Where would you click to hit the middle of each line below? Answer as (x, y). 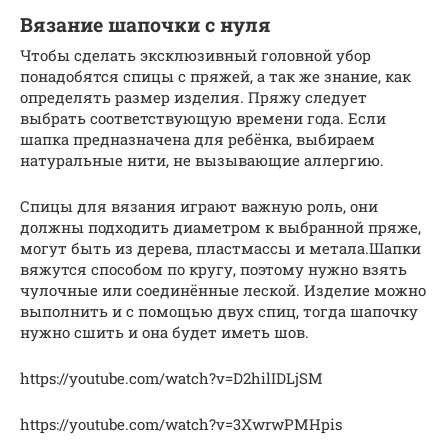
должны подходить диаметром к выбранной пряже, (220, 226)
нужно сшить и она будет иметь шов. (164, 331)
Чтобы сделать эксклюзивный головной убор (195, 54)
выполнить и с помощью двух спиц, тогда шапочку (219, 310)
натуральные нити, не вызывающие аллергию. (202, 159)
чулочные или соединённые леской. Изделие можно (223, 289)
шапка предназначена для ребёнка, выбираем (197, 138)
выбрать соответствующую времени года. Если (203, 117)
